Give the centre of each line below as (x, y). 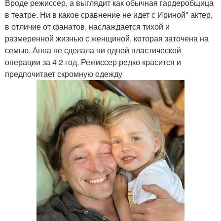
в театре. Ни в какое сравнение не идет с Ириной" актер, (109, 14)
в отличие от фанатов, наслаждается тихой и (87, 26)
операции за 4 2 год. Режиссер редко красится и (93, 62)
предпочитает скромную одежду (64, 74)
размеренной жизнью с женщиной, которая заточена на (107, 38)
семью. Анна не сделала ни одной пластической (93, 50)
